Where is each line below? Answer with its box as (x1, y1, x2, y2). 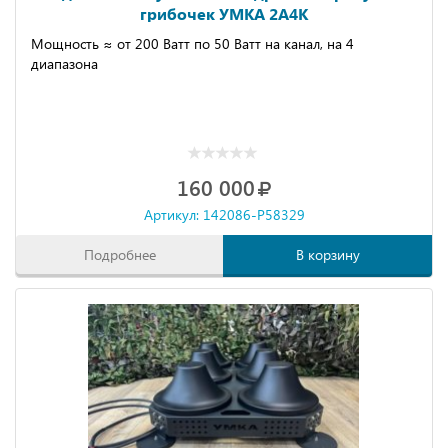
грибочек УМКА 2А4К (140, 3, 308, 24)
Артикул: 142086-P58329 (143, 205, 305, 224)
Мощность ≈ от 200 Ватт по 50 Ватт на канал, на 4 (31, 34, 354, 53)
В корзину (295, 245, 360, 264)
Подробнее (84, 245, 156, 264)
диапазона (31, 54, 98, 73)
